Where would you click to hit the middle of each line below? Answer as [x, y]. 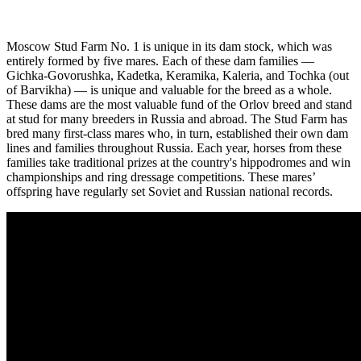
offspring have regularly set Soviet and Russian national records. [170, 191]
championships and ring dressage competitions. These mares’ [161, 176]
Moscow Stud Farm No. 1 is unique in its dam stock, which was [169, 46]
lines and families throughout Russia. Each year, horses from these [174, 147]
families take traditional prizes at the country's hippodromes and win [178, 162]
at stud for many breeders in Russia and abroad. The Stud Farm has [177, 118]
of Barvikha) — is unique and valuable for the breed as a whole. [169, 89]
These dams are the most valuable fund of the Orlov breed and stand [179, 104]
